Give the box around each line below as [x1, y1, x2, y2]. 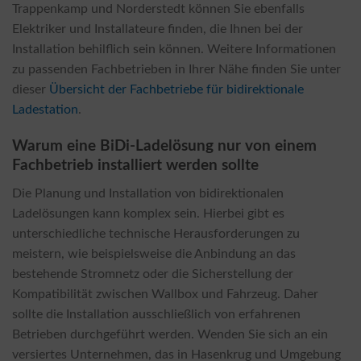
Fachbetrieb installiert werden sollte [12, 158, 259, 174]
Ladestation [12, 103, 78, 117]
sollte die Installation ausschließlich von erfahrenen [12, 307, 301, 321]
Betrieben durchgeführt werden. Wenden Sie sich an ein [12, 327, 328, 341]
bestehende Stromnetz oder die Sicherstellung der [12, 267, 293, 280]
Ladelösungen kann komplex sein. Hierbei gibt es [12, 206, 284, 220]
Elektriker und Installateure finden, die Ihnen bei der [12, 23, 303, 36]
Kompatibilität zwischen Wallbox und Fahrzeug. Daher [12, 287, 318, 301]
